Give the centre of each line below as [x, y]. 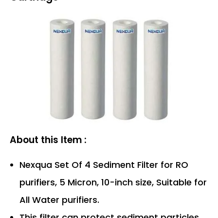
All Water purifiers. [59, 200]
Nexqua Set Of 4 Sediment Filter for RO [104, 164]
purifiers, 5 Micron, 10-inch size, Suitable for [113, 182]
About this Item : [48, 140]
